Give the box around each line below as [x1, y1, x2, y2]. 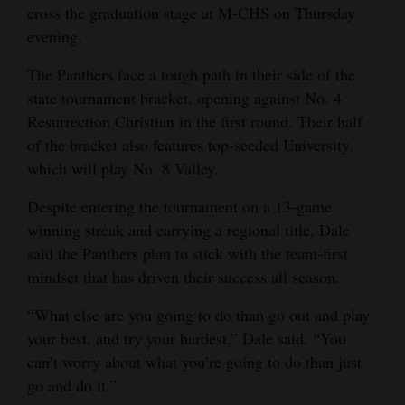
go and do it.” [27, 374, 117, 397]
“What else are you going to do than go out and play [27, 304, 370, 326]
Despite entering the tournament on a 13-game [27, 195, 332, 218]
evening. [27, 25, 82, 48]
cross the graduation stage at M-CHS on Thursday [27, 2, 355, 24]
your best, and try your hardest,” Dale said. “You [27, 327, 346, 350]
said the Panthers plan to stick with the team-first [27, 242, 348, 265]
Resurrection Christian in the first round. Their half [27, 110, 363, 133]
